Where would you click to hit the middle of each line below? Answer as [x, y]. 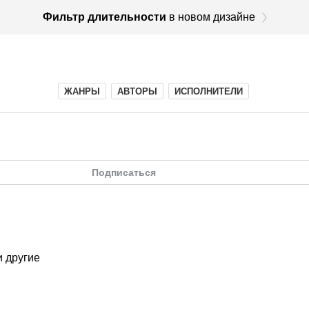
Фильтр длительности [104, 17]
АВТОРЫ [137, 91]
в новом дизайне [212, 17]
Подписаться [123, 172]
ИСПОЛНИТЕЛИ [209, 91]
